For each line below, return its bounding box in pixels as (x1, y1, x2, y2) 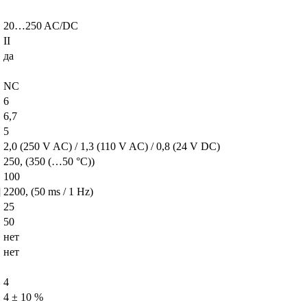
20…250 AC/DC (3, 19, 78, 32)
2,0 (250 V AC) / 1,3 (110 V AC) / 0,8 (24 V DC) (3, 140, 220, 152)
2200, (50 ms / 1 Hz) (3, 185, 93, 197)
